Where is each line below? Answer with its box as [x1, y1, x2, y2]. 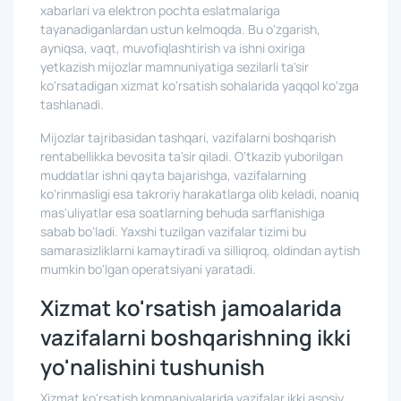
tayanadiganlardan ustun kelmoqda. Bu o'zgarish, [40, 21, 320, 38]
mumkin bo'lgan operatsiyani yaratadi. [40, 260, 256, 277]
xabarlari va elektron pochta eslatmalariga [40, 2, 280, 19]
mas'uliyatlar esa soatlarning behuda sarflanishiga [40, 204, 325, 221]
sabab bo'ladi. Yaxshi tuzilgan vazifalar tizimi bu [40, 223, 306, 240]
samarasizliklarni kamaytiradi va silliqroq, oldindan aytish [40, 242, 360, 259]
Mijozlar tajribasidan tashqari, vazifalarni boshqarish [40, 129, 336, 146]
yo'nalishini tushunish [40, 352, 265, 381]
